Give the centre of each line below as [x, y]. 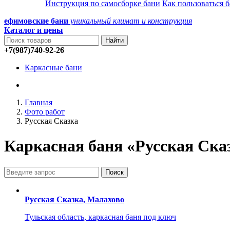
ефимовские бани [36, 21]
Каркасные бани [53, 68]
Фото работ [45, 112]
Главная [39, 102]
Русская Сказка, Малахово [74, 199]
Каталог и [23, 30]
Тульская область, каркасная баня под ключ [100, 217]
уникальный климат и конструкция [131, 21]
